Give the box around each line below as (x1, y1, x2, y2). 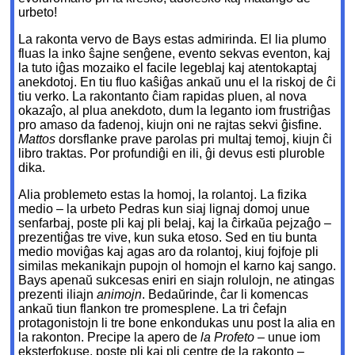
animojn (97, 288, 143, 302)
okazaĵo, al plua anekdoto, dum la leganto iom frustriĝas (18, 104, 331, 118)
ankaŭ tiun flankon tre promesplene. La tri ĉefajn (18, 302, 288, 316)
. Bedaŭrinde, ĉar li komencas (142, 288, 309, 302)
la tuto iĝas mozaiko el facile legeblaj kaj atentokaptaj (18, 61, 318, 75)
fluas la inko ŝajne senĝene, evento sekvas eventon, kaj (18, 47, 331, 61)
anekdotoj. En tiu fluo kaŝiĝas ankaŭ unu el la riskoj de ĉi (18, 75, 337, 90)
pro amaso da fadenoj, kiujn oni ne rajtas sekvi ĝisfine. (18, 118, 323, 132)
